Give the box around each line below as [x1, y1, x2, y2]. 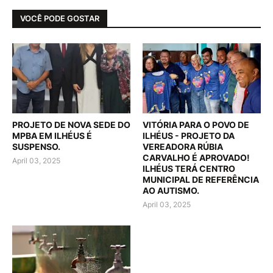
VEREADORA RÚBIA [143, 141, 223, 152]
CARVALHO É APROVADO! [143, 152, 250, 163]
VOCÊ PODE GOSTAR [20, 13, 99, 24]
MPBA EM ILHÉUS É [12, 130, 92, 141]
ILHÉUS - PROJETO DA [143, 130, 235, 141]
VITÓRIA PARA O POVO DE [143, 119, 249, 130]
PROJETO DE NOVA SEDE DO [12, 119, 130, 130]
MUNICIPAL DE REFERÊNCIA [143, 174, 259, 185]
